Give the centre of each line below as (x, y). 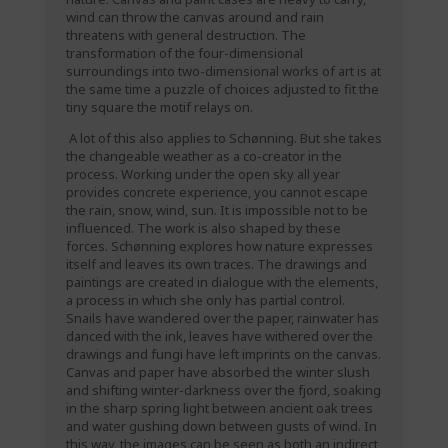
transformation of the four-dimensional (184, 53)
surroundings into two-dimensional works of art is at (223, 71)
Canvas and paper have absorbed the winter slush (217, 372)
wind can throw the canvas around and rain (194, 17)
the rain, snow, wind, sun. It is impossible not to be (216, 210)
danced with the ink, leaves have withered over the (219, 336)
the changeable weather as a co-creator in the (203, 156)
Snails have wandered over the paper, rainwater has (222, 318)
